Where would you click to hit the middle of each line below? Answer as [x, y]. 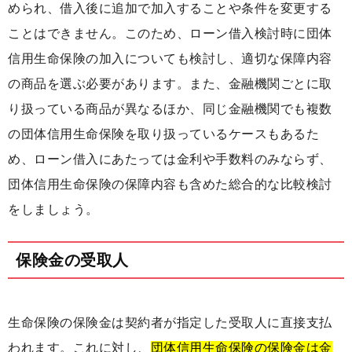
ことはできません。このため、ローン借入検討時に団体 [170, 33]
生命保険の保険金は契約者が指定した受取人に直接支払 [170, 322]
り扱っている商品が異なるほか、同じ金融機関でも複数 [170, 108]
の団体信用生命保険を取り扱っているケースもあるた [163, 134]
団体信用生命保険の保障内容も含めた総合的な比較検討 [170, 184]
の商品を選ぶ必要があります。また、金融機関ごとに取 [170, 83]
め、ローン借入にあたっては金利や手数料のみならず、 [170, 159]
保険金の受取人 [72, 260]
